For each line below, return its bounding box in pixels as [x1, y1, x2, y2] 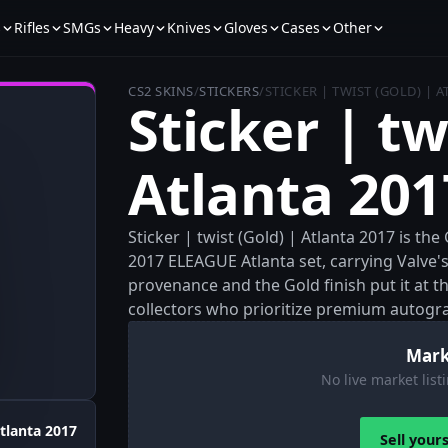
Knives [166, 18, 211, 37]
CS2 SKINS [128, 82, 194, 100]
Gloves [223, 18, 268, 37]
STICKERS [199, 82, 260, 100]
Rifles [13, 18, 50, 37]
